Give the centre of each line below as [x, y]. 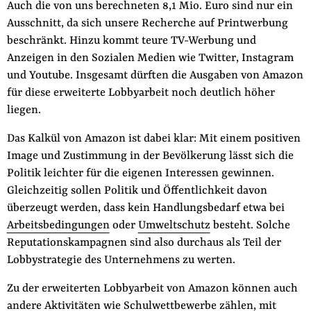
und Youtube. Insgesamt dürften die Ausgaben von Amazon [155, 76]
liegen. [24, 111]
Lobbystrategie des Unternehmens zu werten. [121, 261]
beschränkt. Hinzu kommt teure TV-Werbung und [131, 41]
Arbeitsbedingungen [58, 226]
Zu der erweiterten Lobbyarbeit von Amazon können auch [152, 289]
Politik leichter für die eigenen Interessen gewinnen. [140, 174]
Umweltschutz [174, 226]
